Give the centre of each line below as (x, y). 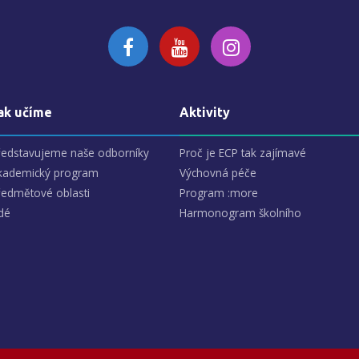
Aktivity (205, 113)
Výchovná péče (218, 173)
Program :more (219, 193)
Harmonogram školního (240, 213)
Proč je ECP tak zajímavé (243, 153)
